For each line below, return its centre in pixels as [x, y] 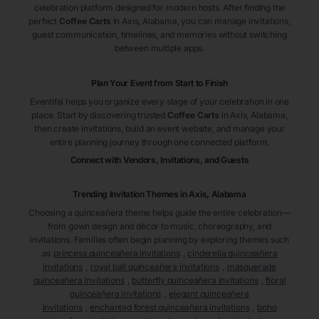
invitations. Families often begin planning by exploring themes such [159, 240]
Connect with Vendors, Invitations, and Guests [159, 160]
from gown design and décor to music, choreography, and [159, 226]
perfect [43, 21]
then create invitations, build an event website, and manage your [159, 129]
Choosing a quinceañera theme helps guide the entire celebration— [159, 213]
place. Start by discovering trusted [99, 115]
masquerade [251, 267]
